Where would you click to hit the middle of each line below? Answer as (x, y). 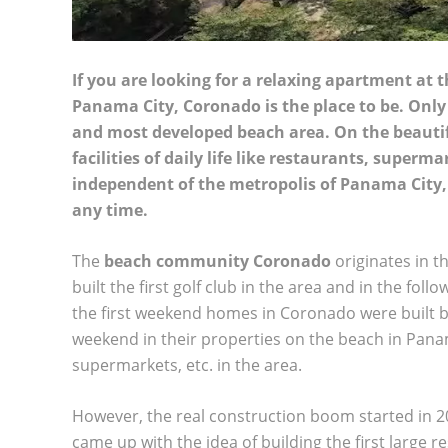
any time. (110, 209)
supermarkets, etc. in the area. (187, 364)
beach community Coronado (217, 260)
